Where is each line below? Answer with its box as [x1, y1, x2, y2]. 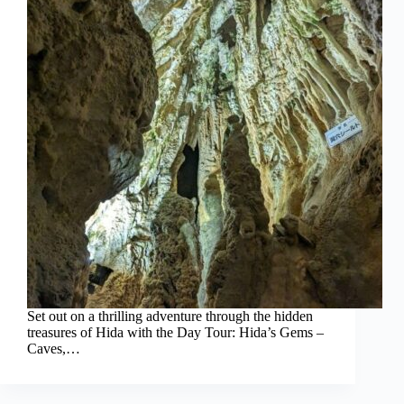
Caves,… [27, 341, 80, 357]
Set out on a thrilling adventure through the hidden [27, 308, 313, 325]
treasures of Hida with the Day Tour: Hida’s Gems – [27, 325, 324, 341]
